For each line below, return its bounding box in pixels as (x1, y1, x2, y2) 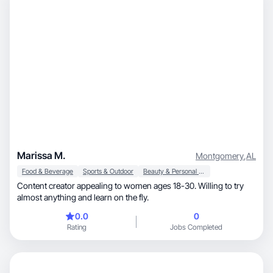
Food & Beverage (22, 167, 73, 175)
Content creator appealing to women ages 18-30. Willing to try (17, 180, 244, 191)
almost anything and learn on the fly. (17, 192, 149, 202)
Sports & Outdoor (83, 167, 133, 175)
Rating (67, 222, 87, 232)
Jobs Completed (170, 222, 222, 232)
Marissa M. (17, 149, 66, 161)
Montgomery (196, 150, 244, 161)
